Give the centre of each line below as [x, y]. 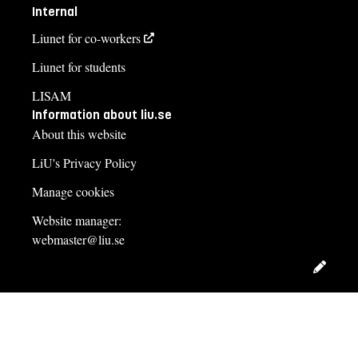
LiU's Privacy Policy [84, 163]
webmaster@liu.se [78, 240]
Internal [55, 11]
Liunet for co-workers [86, 38]
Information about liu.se [102, 115]
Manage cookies [73, 192]
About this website [79, 134]
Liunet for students [79, 67]
